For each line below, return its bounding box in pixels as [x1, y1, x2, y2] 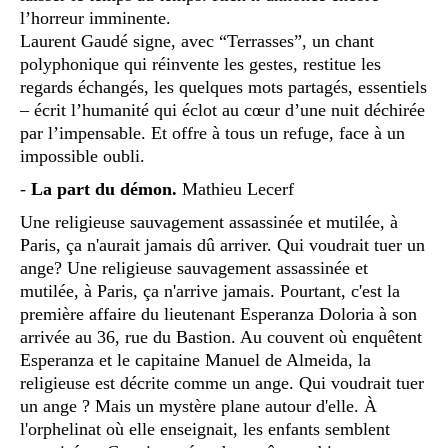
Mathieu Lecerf [182, 178, 294, 199]
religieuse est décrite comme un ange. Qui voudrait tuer [20, 372, 424, 393]
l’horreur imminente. [20, 7, 171, 28]
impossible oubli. [20, 145, 145, 166]
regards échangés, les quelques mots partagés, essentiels [20, 76, 427, 97]
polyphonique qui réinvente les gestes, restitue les [20, 53, 381, 74]
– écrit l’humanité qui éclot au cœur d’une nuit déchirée [20, 99, 425, 120]
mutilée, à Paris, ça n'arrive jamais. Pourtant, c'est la [20, 280, 400, 301]
